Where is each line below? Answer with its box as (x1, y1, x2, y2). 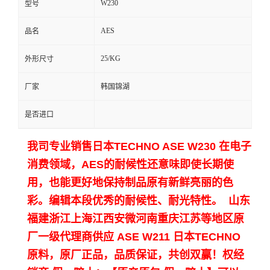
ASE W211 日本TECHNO (114, 231, 240, 243)
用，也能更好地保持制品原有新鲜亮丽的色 (27, 177, 233, 189)
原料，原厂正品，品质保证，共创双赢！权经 (27, 249, 244, 262)
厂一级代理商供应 (27, 231, 114, 243)
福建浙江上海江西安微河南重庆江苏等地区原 (27, 213, 244, 225)
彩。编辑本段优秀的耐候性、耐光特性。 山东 (27, 195, 250, 207)
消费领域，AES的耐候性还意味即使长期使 (27, 159, 234, 171)
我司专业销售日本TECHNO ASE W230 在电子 (27, 140, 251, 153)
